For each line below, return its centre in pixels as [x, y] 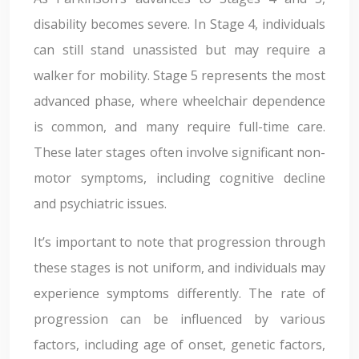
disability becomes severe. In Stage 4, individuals [179, 24]
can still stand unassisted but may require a [179, 50]
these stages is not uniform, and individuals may [179, 268]
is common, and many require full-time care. [179, 127]
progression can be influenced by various [179, 319]
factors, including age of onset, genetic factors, [179, 345]
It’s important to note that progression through [179, 242]
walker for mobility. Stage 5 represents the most [179, 75]
